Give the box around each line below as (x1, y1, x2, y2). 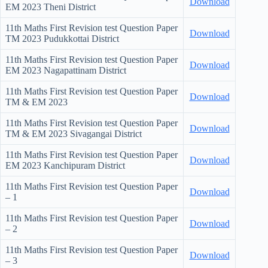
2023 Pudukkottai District (22, 33, 119, 44)
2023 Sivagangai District (48, 129, 142, 139)
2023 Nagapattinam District (22, 65, 126, 76)
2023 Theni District (22, 2, 96, 13)
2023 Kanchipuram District (22, 160, 125, 171)
